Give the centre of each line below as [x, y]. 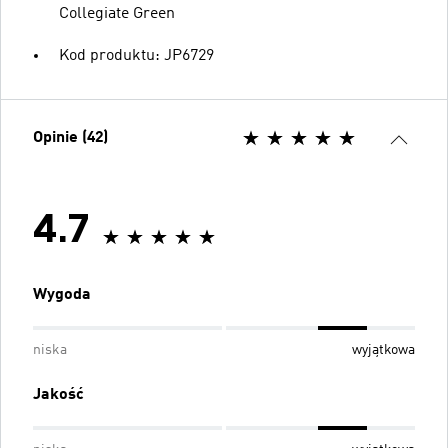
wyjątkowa [383, 349]
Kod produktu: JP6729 [136, 55]
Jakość [58, 394]
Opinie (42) [70, 137]
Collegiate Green [117, 13]
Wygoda [62, 294]
